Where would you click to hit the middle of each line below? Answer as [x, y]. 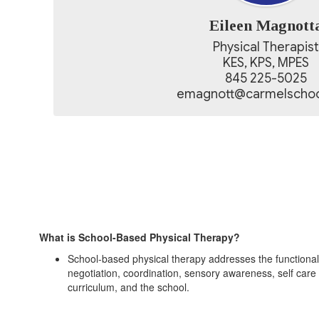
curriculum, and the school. [130, 287]
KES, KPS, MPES [266, 63]
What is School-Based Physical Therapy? [141, 237]
